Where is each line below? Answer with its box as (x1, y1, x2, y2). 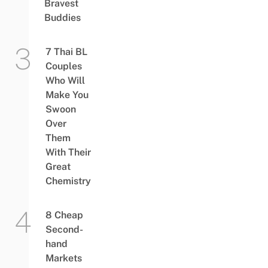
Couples (45, 60, 82, 72)
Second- (45, 224, 83, 235)
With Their (45, 147, 91, 158)
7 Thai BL (45, 46, 87, 57)
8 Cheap (45, 209, 83, 221)
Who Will (45, 75, 85, 86)
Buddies (44, 12, 81, 23)
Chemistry (45, 175, 91, 187)
